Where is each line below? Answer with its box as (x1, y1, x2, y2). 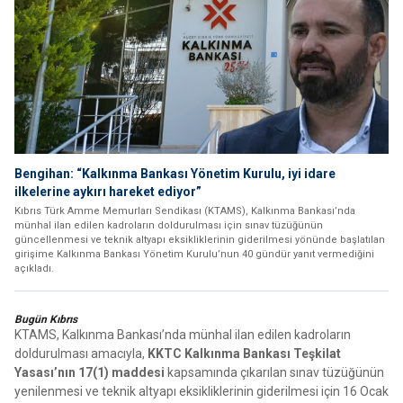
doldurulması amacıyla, (14, 346, 148, 362)
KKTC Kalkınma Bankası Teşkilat (148, 346, 341, 362)
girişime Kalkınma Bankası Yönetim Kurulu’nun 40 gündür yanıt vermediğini (14, 248, 374, 261)
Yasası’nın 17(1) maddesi (14, 365, 165, 381)
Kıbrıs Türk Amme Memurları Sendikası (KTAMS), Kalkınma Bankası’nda (14, 205, 355, 218)
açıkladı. (14, 263, 54, 275)
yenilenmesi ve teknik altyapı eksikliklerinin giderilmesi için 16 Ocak (14, 384, 389, 399)
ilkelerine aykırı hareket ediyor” (14, 184, 201, 200)
